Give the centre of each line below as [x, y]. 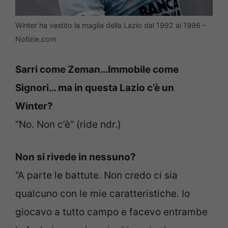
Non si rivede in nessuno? [76, 157]
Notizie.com [36, 39]
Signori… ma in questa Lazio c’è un [95, 88]
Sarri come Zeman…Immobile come [97, 69]
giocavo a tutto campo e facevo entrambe [111, 212]
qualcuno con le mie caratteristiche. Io [103, 194]
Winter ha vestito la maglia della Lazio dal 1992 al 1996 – [111, 25]
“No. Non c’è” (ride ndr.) [68, 124]
